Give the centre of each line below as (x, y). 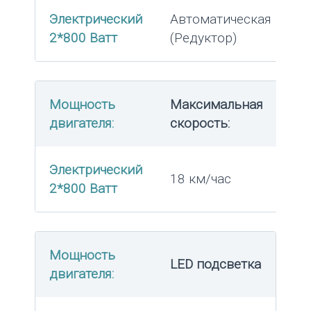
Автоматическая (221, 19)
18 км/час (201, 178)
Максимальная (217, 104)
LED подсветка (216, 264)
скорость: (200, 123)
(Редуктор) (203, 37)
